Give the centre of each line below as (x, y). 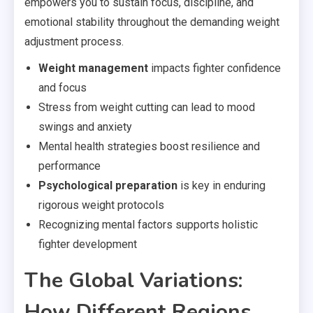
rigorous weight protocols (101, 205)
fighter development (88, 244)
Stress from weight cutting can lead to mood (147, 107)
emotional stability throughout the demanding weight (152, 22)
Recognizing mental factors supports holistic (148, 224)
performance (70, 166)
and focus (63, 87)
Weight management (93, 68)
